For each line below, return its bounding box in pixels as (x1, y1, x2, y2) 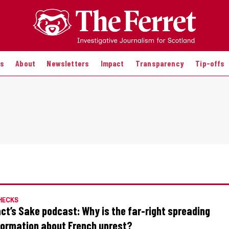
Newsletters (47, 58, 89, 68)
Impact (100, 58, 124, 68)
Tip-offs (195, 58, 225, 68)
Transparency (135, 58, 184, 68)
